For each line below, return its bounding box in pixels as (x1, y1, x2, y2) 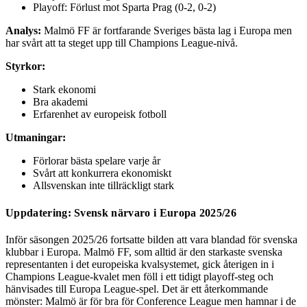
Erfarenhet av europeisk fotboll (33, 108, 167, 121)
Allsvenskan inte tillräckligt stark (33, 180, 174, 192)
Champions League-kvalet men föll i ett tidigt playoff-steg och (5, 270, 273, 282)
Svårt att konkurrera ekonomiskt (33, 167, 171, 180)
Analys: (5, 25, 41, 37)
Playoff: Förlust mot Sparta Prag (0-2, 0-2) (33, 1, 216, 14)
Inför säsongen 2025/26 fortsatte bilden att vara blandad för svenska (5, 233, 297, 245)
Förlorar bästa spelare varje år (33, 155, 160, 167)
